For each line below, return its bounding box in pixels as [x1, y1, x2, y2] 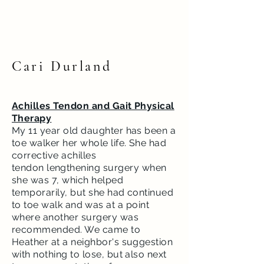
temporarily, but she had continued [12, 187, 174, 198]
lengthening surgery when [44, 162, 167, 173]
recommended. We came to [12, 224, 141, 235]
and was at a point [62, 199, 150, 210]
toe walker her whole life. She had [12, 137, 167, 148]
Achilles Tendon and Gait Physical [12, 100, 174, 111]
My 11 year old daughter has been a [12, 125, 176, 136]
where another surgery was [12, 212, 138, 223]
